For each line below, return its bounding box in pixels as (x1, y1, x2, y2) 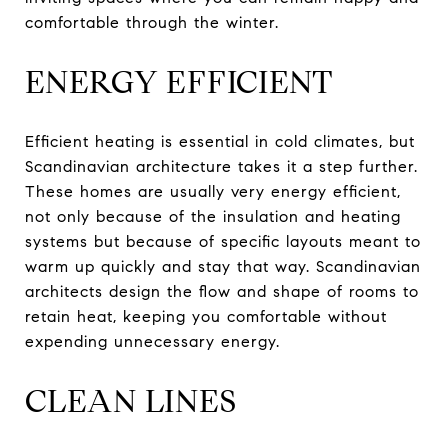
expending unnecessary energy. (25, 332, 280, 352)
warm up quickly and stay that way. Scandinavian (25, 257, 421, 277)
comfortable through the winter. (25, 13, 279, 33)
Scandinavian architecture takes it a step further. (25, 157, 418, 177)
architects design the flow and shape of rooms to (25, 282, 419, 302)
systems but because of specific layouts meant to (25, 232, 421, 252)
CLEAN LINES (25, 381, 237, 422)
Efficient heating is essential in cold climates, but (25, 132, 415, 152)
